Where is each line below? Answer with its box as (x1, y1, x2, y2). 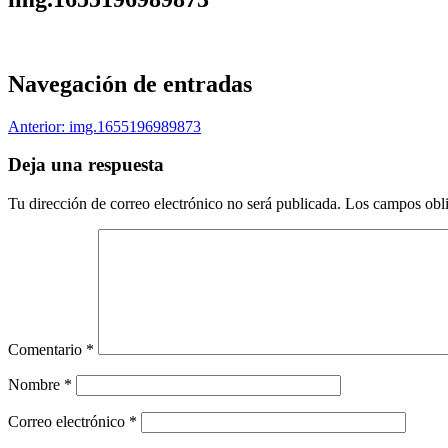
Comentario (8, 341, 86, 359)
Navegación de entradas (8, 70, 252, 97)
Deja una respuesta (8, 154, 164, 176)
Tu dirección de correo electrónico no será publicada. (8, 195, 341, 213)
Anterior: (8, 117, 65, 135)
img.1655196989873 (69, 117, 201, 135)
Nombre (8, 376, 64, 394)
